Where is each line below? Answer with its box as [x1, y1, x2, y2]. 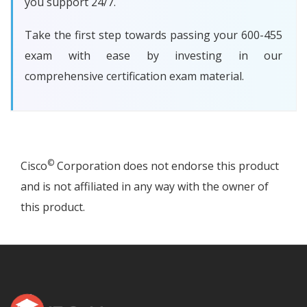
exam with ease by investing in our [25, 48, 282, 64]
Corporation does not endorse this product [54, 158, 279, 174]
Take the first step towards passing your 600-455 [25, 27, 282, 43]
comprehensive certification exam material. [25, 69, 244, 84]
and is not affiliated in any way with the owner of [21, 179, 269, 195]
